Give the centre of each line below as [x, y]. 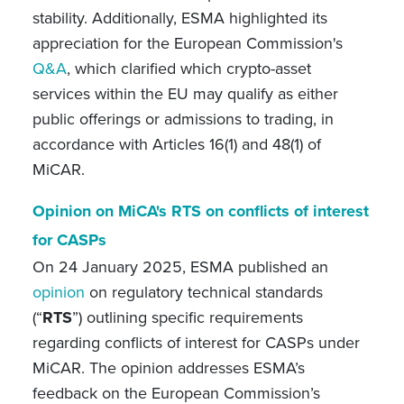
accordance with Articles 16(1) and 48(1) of [176, 144]
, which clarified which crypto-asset [188, 69]
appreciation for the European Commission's [187, 43]
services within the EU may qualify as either [185, 94]
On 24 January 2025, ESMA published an [180, 267]
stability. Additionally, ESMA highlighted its [179, 18]
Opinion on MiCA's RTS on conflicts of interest [200, 211]
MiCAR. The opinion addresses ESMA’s [168, 368]
